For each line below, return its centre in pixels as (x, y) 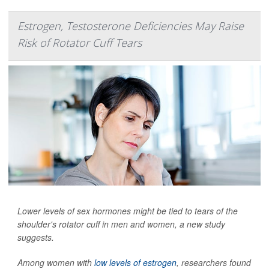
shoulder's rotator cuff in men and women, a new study (121, 224)
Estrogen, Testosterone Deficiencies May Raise (131, 26)
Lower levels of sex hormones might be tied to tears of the (128, 211)
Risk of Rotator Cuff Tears (80, 43)
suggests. (36, 237)
